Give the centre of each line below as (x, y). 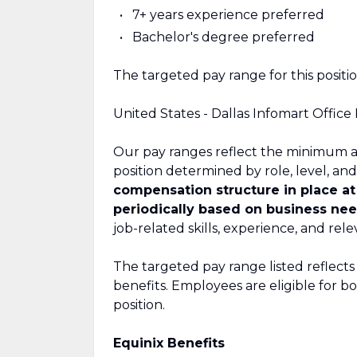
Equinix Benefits (169, 343)
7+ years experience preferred (228, 15)
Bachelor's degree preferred (223, 37)
